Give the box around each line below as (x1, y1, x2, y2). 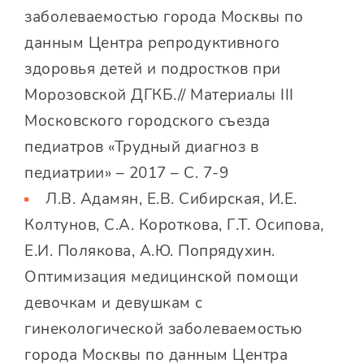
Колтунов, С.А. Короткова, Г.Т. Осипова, (24, 214, 324, 236)
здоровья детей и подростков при (24, 58, 281, 80)
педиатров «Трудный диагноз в (24, 136, 258, 158)
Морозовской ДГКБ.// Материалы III (24, 84, 294, 106)
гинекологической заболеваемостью (24, 318, 302, 340)
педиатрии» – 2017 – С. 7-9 (24, 162, 228, 184)
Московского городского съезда (24, 110, 271, 132)
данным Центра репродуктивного (24, 32, 280, 54)
